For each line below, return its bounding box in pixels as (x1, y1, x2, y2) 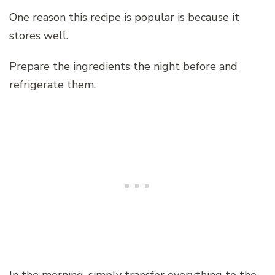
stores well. (9, 28, 68, 44)
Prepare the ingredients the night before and (9, 59, 238, 74)
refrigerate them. (9, 77, 96, 93)
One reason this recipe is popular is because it (9, 10, 239, 25)
